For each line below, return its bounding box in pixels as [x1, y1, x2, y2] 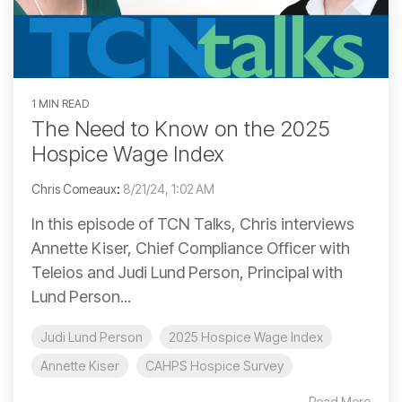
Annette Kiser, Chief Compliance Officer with [31, 238, 350, 258]
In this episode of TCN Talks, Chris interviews [31, 214, 354, 233]
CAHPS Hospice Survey [145, 357, 284, 373]
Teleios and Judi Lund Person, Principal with [31, 262, 343, 282]
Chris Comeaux [31, 180, 117, 197]
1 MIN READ [31, 96, 89, 110]
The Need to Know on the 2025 [31, 115, 330, 142]
